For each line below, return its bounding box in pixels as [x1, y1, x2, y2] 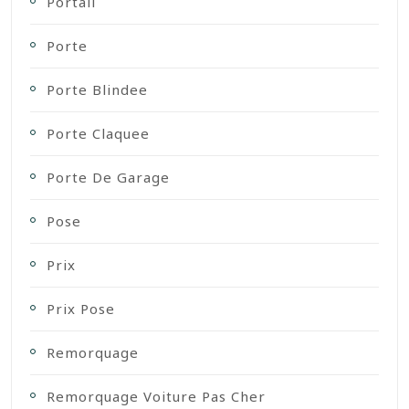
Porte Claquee [47, 123, 150, 142]
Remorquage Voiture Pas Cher [47, 386, 266, 405]
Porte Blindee [47, 79, 148, 99]
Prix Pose [47, 299, 115, 318]
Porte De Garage [47, 167, 170, 186]
